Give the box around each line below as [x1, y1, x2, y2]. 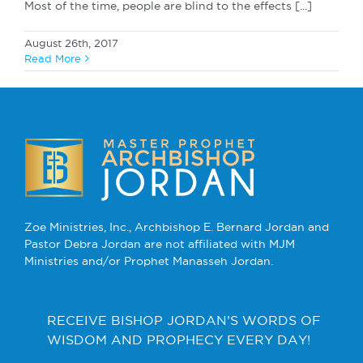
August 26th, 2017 [24, 36, 118, 49]
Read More [24, 52, 81, 64]
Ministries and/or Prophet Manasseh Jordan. [24, 254, 273, 267]
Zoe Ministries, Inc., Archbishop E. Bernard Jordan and [24, 220, 329, 233]
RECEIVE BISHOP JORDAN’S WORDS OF [47, 312, 321, 327]
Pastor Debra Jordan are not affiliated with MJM [24, 237, 295, 250]
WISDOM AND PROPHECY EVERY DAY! [47, 331, 310, 347]
